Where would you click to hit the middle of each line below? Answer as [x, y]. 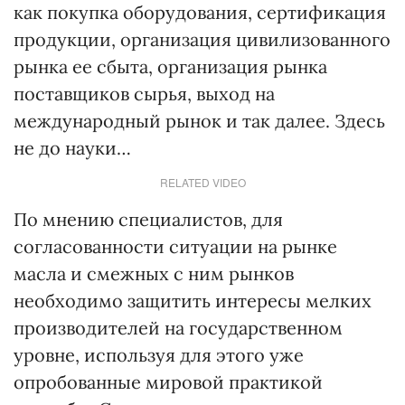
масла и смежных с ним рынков [154, 273]
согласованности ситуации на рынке [175, 246]
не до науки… [72, 148]
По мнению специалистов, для [148, 219]
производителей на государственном [178, 328]
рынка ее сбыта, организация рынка [170, 66]
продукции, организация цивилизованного [202, 39]
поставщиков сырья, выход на [144, 94]
